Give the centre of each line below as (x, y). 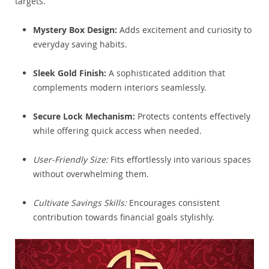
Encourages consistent (173, 203)
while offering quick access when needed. (117, 131)
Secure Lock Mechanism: (84, 116)
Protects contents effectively (193, 116)
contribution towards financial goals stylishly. (124, 217)
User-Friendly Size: (71, 160)
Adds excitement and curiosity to (184, 30)
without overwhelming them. (91, 174)
